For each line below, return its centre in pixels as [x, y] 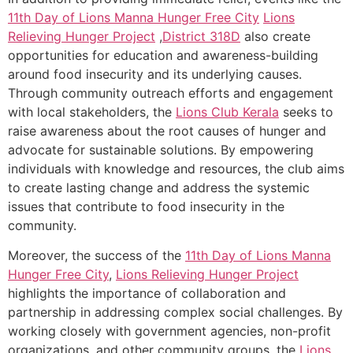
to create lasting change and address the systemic [159, 187]
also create [275, 36]
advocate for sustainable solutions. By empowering [161, 149]
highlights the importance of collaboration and [147, 294]
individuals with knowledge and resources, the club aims [176, 168]
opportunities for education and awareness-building [163, 55]
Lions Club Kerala [227, 111]
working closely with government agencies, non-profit [169, 331]
